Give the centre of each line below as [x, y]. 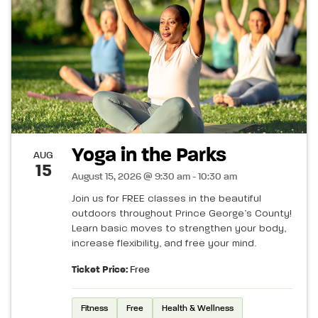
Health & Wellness [198, 309]
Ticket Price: [100, 270]
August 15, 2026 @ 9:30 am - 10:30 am [154, 177]
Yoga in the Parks [149, 156]
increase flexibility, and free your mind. [164, 244]
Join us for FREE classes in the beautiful [166, 199]
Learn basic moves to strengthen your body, [179, 229]
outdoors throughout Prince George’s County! [182, 214]
